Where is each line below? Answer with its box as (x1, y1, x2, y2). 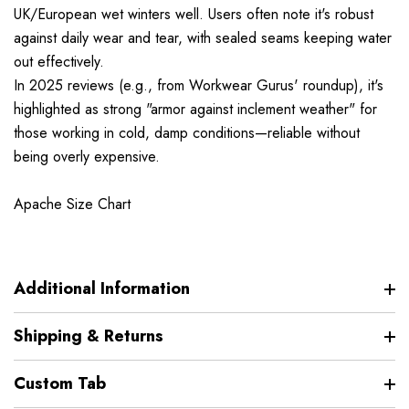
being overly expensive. (14, 146, 160, 168)
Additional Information (14, 277, 190, 301)
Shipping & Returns (14, 324, 163, 349)
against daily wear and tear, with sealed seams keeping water (14, 27, 392, 49)
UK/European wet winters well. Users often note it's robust (14, 4, 373, 26)
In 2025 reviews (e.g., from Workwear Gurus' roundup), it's (14, 75, 383, 97)
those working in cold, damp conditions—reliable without (14, 122, 360, 144)
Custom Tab (14, 372, 106, 396)
